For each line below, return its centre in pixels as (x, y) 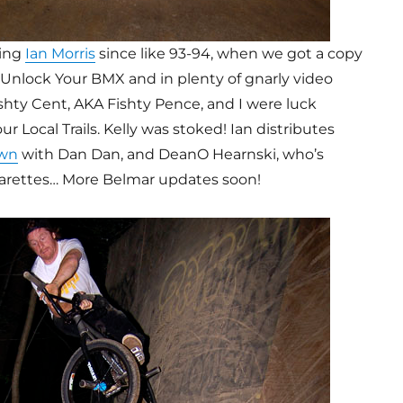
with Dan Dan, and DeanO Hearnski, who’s (170, 154)
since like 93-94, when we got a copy (228, 53)
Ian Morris (60, 53)
